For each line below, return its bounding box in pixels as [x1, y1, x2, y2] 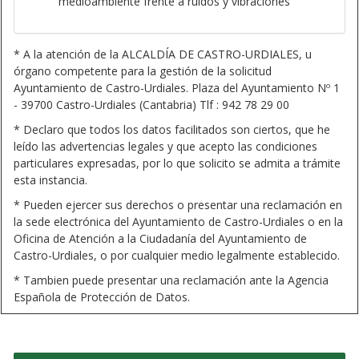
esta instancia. [14, 171, 87, 188]
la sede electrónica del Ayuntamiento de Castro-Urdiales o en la [14, 213, 343, 229]
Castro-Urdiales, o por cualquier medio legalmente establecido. [14, 247, 340, 263]
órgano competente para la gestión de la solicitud [14, 63, 272, 79]
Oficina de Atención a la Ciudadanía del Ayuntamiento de [14, 230, 307, 246]
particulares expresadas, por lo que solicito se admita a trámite [14, 155, 341, 171]
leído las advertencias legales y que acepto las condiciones [14, 138, 317, 154]
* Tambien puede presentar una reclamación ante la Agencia [14, 272, 329, 288]
